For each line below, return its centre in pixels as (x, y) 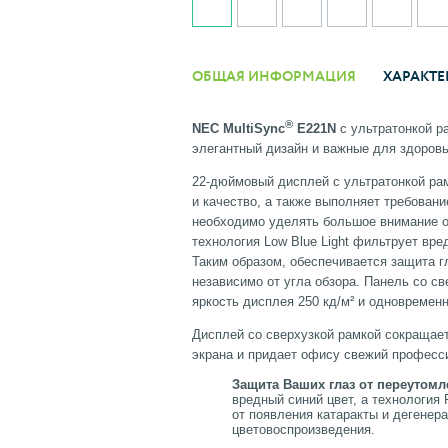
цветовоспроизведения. (303, 430)
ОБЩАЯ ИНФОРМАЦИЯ (274, 76)
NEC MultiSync (238, 129)
